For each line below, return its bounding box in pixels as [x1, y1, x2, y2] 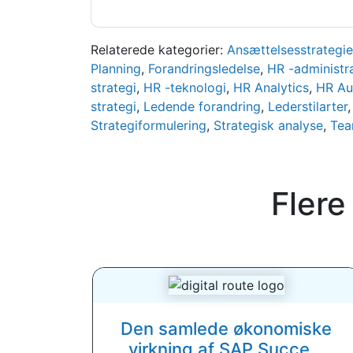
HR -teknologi [143, 80, 226, 95]
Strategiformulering [90, 117, 206, 133]
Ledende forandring [143, 98, 261, 114]
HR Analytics [232, 80, 309, 95]
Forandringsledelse [147, 61, 260, 76]
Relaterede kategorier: [90, 42, 227, 58]
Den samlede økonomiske [121, 318, 332, 339]
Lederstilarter [267, 98, 347, 114]
